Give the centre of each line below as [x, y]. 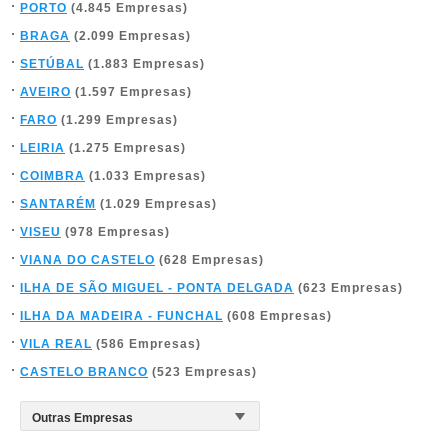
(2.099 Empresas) [130, 35]
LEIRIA [42, 147]
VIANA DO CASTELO [87, 259]
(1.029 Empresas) [156, 203]
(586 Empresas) [146, 343]
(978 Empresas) [115, 231]
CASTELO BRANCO [84, 371]
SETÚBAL [52, 63]
